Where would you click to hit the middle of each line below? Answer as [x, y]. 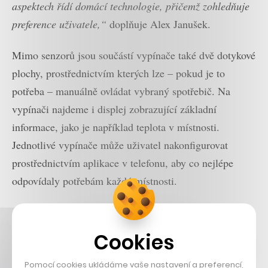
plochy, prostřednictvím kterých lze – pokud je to [118, 73]
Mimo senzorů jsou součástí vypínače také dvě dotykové [134, 55]
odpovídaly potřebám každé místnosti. [95, 181]
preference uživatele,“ [59, 24]
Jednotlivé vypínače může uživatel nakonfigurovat [120, 145]
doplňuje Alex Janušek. [159, 24]
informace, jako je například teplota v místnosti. [116, 127]
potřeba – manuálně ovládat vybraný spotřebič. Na [121, 91]
